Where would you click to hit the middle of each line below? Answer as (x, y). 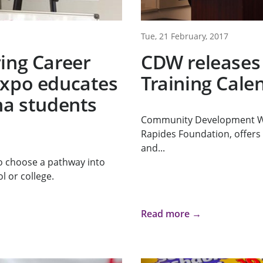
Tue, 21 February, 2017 (184, 36)
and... (153, 148)
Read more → (171, 214)
